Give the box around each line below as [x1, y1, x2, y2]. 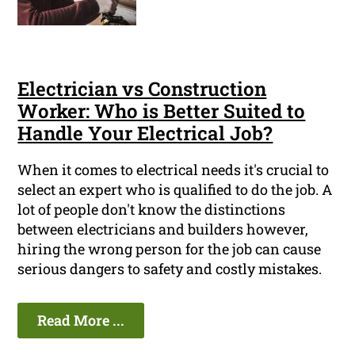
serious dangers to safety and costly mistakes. [17, 259, 323, 279]
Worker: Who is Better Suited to [17, 98, 306, 124]
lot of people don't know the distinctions [17, 200, 286, 219]
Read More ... [37, 311, 125, 330]
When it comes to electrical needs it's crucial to [17, 160, 330, 180]
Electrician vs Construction [17, 76, 267, 102]
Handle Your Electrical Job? [17, 120, 273, 147]
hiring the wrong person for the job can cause [17, 239, 322, 259]
